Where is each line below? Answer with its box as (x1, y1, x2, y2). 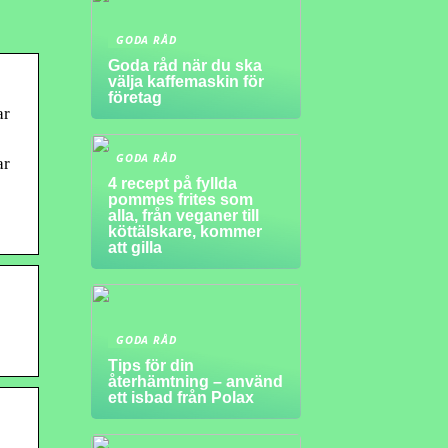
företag (108, 89, 162, 106)
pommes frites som (108, 191, 253, 208)
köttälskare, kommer (108, 223, 262, 240)
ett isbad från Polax (108, 389, 254, 406)
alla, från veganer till (108, 207, 259, 224)
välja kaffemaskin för (108, 73, 264, 90)
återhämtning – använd (108, 373, 283, 390)
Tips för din (108, 357, 194, 374)
